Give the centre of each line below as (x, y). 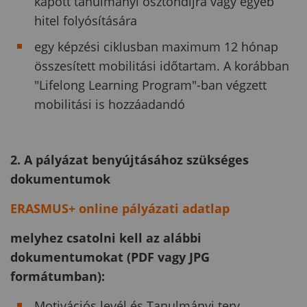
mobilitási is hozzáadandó (110, 104)
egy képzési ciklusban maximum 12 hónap (156, 46)
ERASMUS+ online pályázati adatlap (120, 208)
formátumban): (58, 276)
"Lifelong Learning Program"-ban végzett (150, 85)
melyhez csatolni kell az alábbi (106, 237)
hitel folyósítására (86, 20)
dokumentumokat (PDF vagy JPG (110, 257)
